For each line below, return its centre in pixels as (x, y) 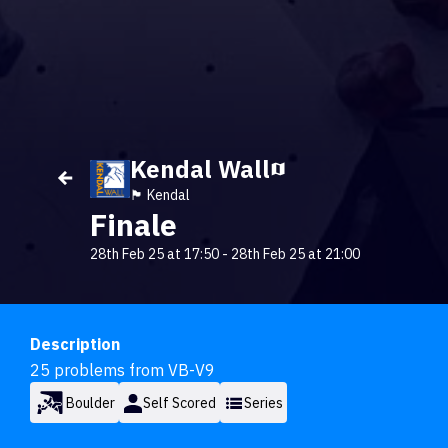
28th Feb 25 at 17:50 (154, 254)
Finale (133, 224)
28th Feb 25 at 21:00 (295, 254)
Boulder (90, 402)
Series (263, 402)
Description (75, 344)
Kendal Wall (200, 169)
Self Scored (179, 402)
